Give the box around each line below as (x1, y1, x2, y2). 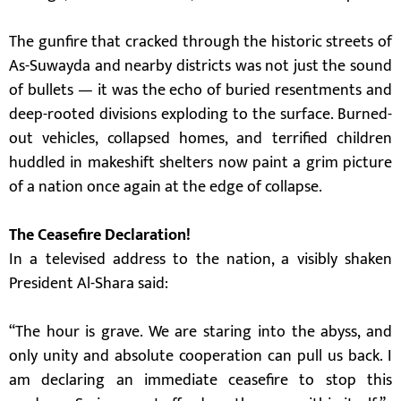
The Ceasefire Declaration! (9, 222, 191, 249)
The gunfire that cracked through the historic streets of (9, 29, 392, 55)
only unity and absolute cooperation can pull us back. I (9, 343, 392, 370)
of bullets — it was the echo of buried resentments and (9, 77, 392, 104)
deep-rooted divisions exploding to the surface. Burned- (9, 101, 392, 128)
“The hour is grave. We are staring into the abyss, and (9, 319, 392, 346)
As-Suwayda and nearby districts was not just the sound (9, 53, 392, 80)
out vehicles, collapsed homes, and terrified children (9, 125, 392, 152)
